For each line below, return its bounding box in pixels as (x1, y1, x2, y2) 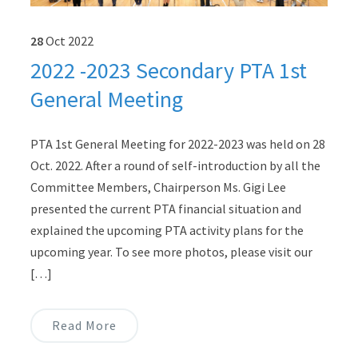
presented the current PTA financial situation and (30, 201, 301, 217)
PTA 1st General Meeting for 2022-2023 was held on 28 (30, 136, 325, 153)
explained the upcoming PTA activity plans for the (30, 222, 304, 239)
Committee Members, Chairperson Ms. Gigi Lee (30, 179, 286, 196)
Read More (51, 317, 117, 334)
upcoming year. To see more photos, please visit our (30, 244, 312, 261)
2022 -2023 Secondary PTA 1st (30, 56, 307, 86)
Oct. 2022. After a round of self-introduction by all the (30, 157, 320, 174)
